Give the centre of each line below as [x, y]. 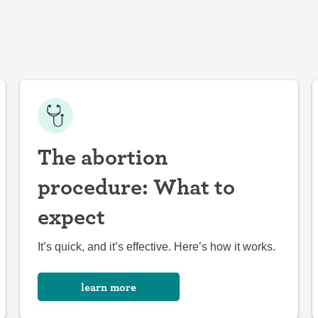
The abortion [103, 157]
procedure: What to [136, 186]
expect [71, 216]
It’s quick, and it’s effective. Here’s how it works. [157, 247]
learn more [109, 287]
